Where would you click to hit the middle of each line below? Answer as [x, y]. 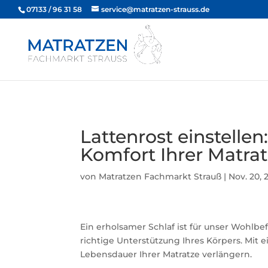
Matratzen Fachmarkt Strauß [160, 176]
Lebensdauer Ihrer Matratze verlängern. [166, 254]
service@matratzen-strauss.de [155, 9]
